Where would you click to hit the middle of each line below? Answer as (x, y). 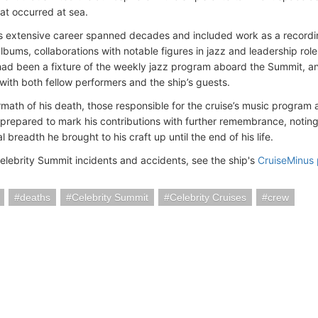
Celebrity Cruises (208, 197)
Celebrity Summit (110, 197)
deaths (35, 197)
